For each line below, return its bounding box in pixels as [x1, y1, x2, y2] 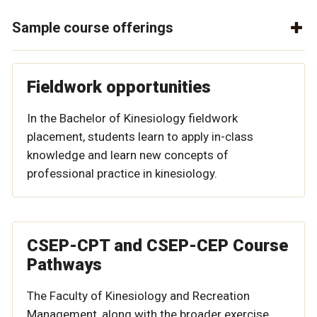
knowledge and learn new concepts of [27, 147, 229, 162]
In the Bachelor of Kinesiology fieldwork [27, 110, 238, 125]
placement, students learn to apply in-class [27, 129, 253, 144]
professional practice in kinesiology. [27, 166, 217, 180]
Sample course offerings [12, 18, 173, 36]
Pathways [27, 254, 102, 275]
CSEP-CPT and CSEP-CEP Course [27, 235, 288, 255]
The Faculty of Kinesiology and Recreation [27, 288, 250, 303]
